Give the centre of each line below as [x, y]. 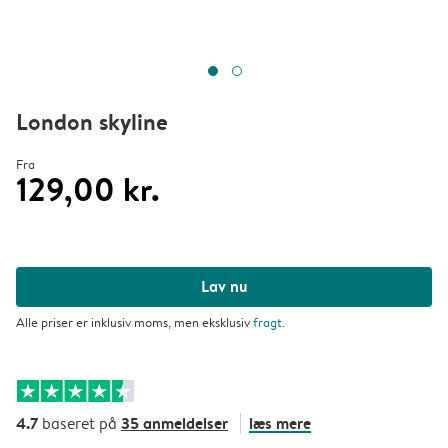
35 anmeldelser [174, 423]
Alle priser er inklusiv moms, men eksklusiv [134, 322]
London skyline [92, 121]
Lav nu [224, 286]
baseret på [79, 423]
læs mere [280, 423]
